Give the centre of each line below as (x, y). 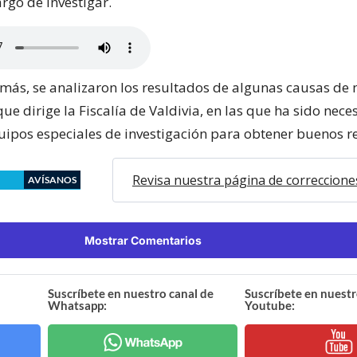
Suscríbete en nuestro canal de (131, 293)
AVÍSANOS (52, 179)
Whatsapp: (78, 305)
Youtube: (269, 305)
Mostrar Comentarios (143, 240)
